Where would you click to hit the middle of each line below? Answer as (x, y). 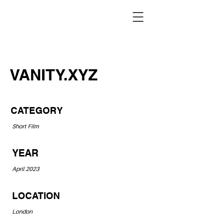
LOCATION (36, 196)
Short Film (25, 126)
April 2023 (26, 169)
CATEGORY (37, 110)
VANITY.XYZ (54, 75)
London (22, 211)
